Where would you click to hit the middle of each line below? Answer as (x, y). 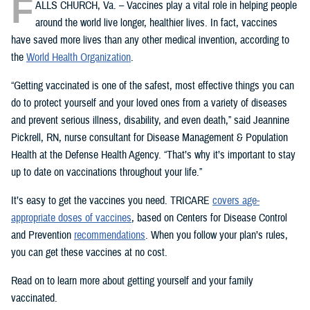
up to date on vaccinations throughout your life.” (107, 173)
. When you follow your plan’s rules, (217, 236)
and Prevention (43, 236)
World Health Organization (79, 58)
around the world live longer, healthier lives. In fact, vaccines (156, 23)
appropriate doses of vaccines (71, 218)
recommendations (110, 236)
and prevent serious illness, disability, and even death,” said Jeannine (150, 121)
